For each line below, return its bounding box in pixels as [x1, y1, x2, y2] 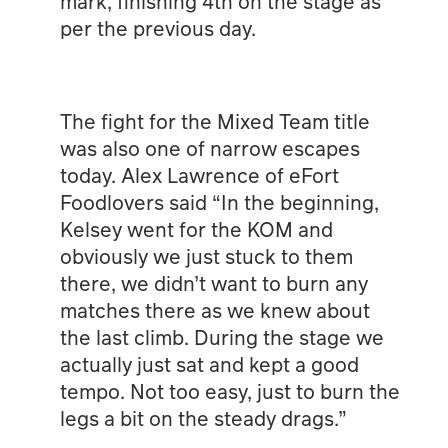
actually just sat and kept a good [59, 349, 359, 378]
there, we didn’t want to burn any [59, 268, 368, 297]
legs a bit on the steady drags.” [59, 403, 347, 432]
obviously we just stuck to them [59, 241, 353, 270]
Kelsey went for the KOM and [59, 214, 333, 243]
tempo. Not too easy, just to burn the [59, 376, 400, 405]
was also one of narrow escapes [59, 133, 360, 162]
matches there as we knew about [59, 295, 370, 324]
